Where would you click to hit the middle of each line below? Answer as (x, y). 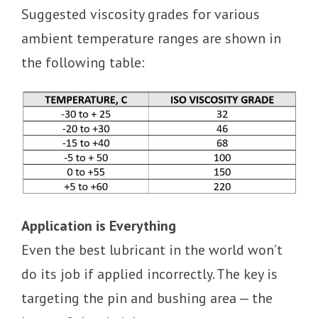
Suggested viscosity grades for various (141, 14)
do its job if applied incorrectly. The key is (149, 274)
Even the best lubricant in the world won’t (152, 250)
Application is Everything (99, 225)
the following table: (83, 62)
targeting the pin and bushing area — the (147, 298)
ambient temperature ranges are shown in (151, 38)
